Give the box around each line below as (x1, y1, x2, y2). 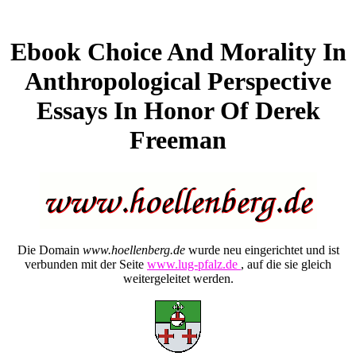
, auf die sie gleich (241, 257, 331, 271)
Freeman (130, 126, 226, 155)
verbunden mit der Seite (25, 257, 147, 271)
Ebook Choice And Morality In (10, 37, 346, 67)
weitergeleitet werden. (122, 271, 234, 285)
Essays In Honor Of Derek (36, 96, 320, 126)
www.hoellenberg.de (82, 242, 185, 257)
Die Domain (17, 242, 83, 257)
